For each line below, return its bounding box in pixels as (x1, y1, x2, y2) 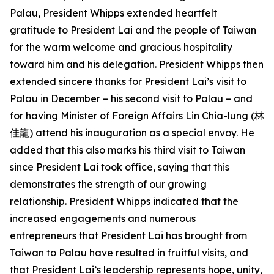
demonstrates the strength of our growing (10, 178, 207, 190)
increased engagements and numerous (10, 212, 196, 224)
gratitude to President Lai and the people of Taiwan (10, 24, 256, 36)
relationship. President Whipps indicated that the (10, 195, 239, 207)
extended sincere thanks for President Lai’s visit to (10, 75, 246, 87)
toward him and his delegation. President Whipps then (10, 58, 264, 70)
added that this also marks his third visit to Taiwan (10, 144, 245, 156)
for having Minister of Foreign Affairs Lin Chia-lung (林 (10, 109, 264, 122)
